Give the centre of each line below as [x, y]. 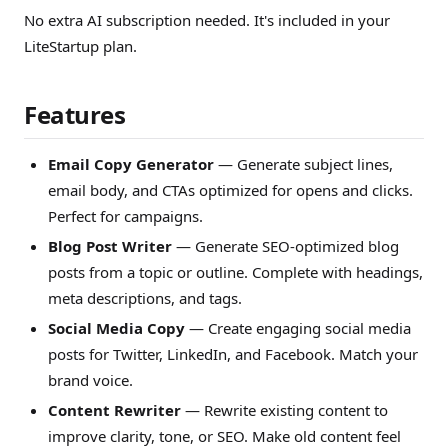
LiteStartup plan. [80, 46]
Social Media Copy [116, 328]
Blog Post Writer [110, 246]
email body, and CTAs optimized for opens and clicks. [230, 190]
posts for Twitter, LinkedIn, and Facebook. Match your [233, 354]
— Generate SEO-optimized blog [285, 246]
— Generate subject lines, [303, 164]
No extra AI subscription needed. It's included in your [207, 20]
